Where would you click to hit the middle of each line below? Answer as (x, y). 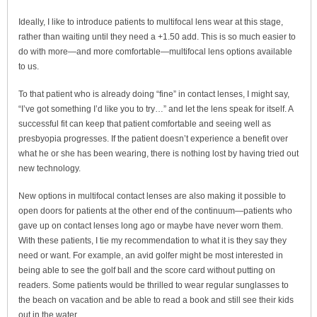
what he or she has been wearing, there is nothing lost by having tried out (158, 153)
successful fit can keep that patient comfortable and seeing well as (145, 123)
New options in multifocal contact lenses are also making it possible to (152, 196)
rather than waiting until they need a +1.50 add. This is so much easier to (157, 36)
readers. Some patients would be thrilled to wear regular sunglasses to (154, 285)
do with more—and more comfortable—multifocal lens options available (155, 51)
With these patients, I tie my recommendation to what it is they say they (152, 240)
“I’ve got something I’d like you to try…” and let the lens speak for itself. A (156, 109)
